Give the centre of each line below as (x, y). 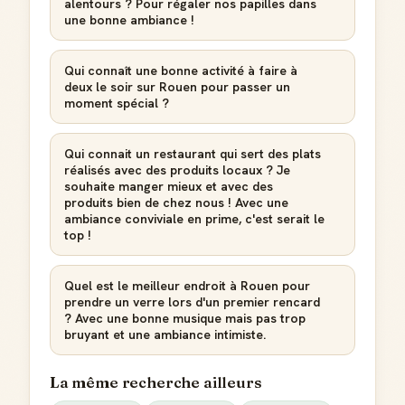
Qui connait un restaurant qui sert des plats (193, 154)
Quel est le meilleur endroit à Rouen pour (187, 286)
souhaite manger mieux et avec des (169, 186)
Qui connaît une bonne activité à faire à (181, 71)
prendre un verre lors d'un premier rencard (192, 302)
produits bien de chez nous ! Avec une (176, 202)
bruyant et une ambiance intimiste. (165, 334)
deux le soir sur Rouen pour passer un (177, 87)
